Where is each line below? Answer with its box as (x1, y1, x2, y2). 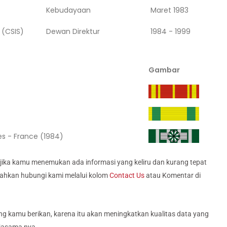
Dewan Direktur (46, 26, 100, 36)
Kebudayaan (46, 5, 91, 15)
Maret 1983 (150, 5, 189, 15)
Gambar (148, 64, 180, 75)
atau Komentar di (144, 171, 201, 179)
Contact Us (109, 171, 144, 179)
